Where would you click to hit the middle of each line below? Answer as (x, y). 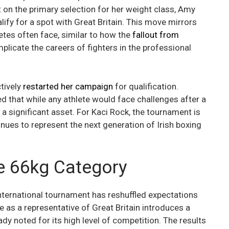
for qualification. (146, 86)
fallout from (156, 35)
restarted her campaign (68, 86)
